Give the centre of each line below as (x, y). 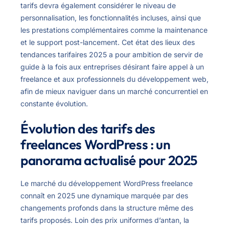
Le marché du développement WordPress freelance (107, 184)
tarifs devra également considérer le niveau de (98, 6)
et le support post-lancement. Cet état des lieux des (108, 42)
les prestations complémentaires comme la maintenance (114, 30)
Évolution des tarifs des (88, 129)
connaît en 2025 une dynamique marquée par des (104, 196)
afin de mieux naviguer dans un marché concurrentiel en (114, 91)
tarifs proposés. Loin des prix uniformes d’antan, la (105, 220)
